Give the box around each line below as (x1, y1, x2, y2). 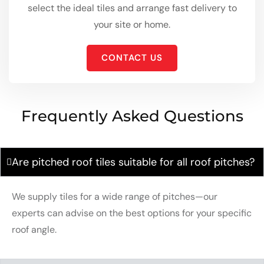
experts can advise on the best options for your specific (12, 207, 252, 220)
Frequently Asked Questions (21, 107, 243, 126)
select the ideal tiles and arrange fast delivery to (27, 2, 237, 15)
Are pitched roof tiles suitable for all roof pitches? (12, 155, 255, 170)
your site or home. (94, 18, 170, 31)
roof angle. (12, 223, 57, 236)
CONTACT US (101, 52, 163, 64)
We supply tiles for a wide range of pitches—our (12, 190, 217, 203)
